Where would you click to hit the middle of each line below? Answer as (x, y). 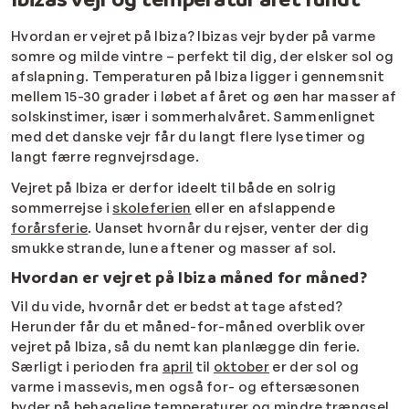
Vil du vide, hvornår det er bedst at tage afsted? (177, 307)
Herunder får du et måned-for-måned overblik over (189, 327)
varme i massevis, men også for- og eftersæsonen (186, 387)
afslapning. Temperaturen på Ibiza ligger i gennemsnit (198, 77)
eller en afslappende (263, 208)
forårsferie (50, 228)
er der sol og (315, 367)
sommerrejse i (62, 208)
